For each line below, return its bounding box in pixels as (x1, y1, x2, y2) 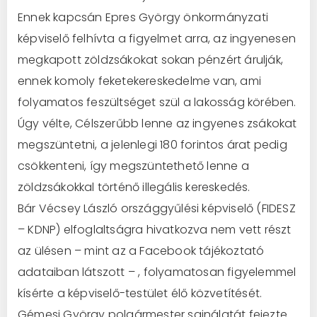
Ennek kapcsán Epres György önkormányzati (18, 8, 269, 25)
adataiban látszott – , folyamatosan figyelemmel (18, 263, 296, 280)
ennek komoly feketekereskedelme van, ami (18, 72, 262, 89)
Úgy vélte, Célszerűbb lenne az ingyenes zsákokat (18, 115, 297, 132)
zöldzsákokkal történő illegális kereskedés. (18, 178, 250, 195)
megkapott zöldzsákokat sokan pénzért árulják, (18, 51, 284, 68)
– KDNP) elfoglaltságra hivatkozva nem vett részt (18, 221, 292, 238)
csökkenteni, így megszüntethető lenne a (18, 157, 249, 174)
